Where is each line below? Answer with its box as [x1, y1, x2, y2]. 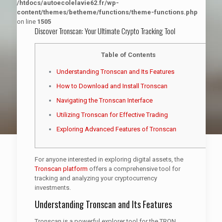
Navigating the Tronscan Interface [56, 97, 153, 104]
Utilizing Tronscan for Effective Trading [56, 111, 168, 118]
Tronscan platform [34, 165, 88, 172]
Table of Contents [101, 51, 156, 58]
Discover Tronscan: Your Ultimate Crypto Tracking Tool [34, 25, 175, 36]
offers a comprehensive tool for [87, 165, 180, 172]
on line [16, 18, 37, 25]
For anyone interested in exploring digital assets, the [34, 156, 183, 163]
